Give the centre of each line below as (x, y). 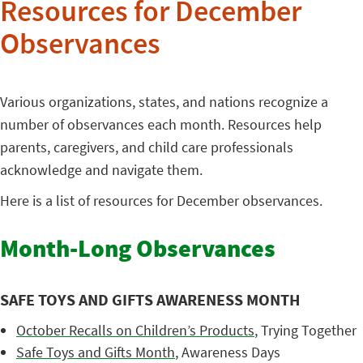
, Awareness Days (228, 352)
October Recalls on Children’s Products (135, 330)
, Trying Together (305, 330)
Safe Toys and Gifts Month (96, 352)
